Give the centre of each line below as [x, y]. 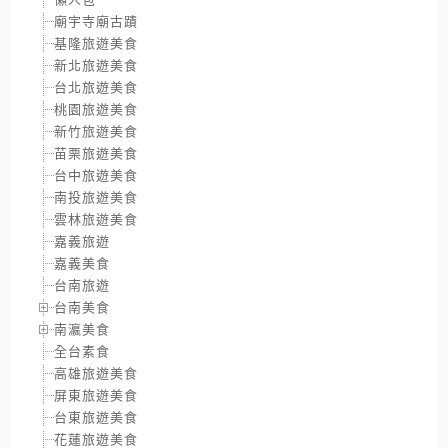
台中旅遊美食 [96, 175]
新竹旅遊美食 [96, 131]
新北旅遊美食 [96, 65]
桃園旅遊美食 [96, 109]
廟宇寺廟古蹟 [96, 21]
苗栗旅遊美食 [96, 153]
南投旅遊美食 [96, 197]
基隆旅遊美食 [96, 43]
